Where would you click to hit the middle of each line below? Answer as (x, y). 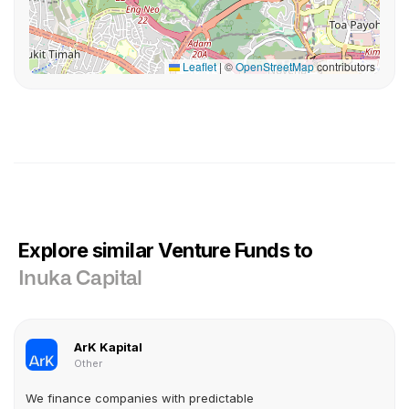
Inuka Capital (80, 278)
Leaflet (198, 66)
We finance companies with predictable (140, 398)
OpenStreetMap (275, 66)
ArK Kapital (108, 347)
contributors (345, 66)
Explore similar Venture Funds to (166, 250)
